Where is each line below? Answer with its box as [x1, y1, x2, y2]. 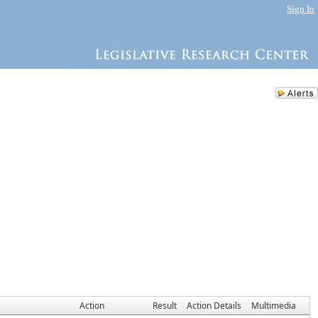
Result [153, 300, 177, 312]
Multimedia [251, 300, 296, 312]
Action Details [187, 300, 241, 312]
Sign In [287, 4, 314, 14]
